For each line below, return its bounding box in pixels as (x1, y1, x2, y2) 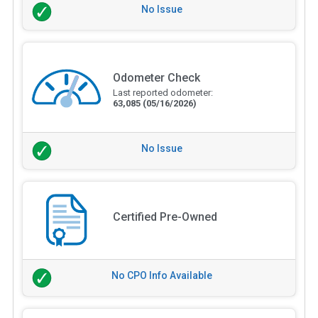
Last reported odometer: (112, 87, 213, 99)
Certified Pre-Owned (112, 209, 217, 224)
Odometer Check (112, 71, 200, 85)
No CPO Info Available (111, 269, 212, 281)
